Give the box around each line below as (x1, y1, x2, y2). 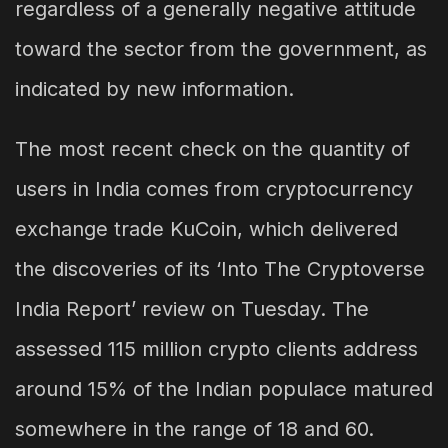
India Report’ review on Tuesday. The (15, 297, 369, 322)
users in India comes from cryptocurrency (15, 177, 413, 202)
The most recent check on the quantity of (15, 137, 410, 162)
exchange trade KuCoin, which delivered (15, 217, 398, 242)
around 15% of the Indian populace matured (15, 377, 433, 402)
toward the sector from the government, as (15, 37, 427, 62)
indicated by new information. (15, 77, 294, 102)
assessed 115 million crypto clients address (15, 337, 418, 362)
